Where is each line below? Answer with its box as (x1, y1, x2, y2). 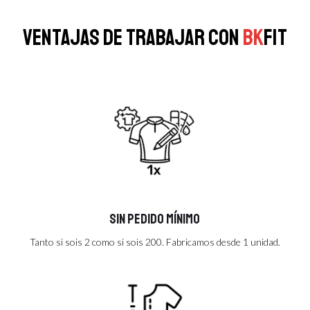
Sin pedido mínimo (109, 210, 201, 228)
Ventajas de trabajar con (22, 24, 243, 52)
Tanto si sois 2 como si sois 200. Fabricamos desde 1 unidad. (29, 235, 280, 248)
